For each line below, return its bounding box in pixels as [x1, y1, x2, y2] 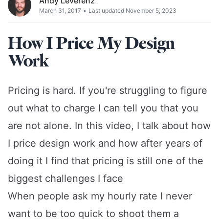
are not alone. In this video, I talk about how [8, 119, 211, 131]
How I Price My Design [8, 32, 175, 54]
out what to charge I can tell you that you [8, 102, 198, 114]
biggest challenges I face [8, 172, 123, 184]
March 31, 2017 [39, 6, 81, 14]
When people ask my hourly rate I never [8, 190, 192, 202]
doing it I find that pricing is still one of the [8, 154, 203, 167]
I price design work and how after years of [8, 137, 202, 149]
